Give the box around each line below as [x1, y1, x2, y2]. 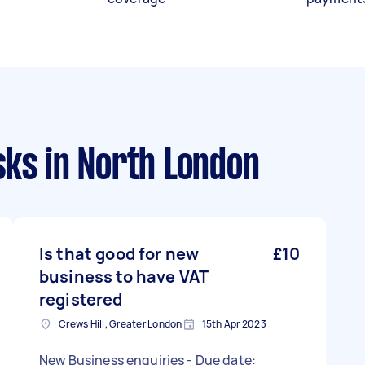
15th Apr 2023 [201, 317, 266, 331]
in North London [37, 148, 260, 187]
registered [39, 288, 123, 310]
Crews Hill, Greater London [59, 317, 182, 331]
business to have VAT [39, 266, 208, 288]
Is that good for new [39, 243, 199, 265]
